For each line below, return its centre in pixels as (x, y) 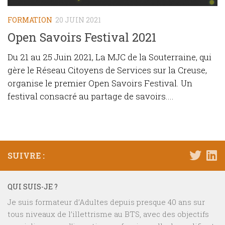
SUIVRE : (26, 155)
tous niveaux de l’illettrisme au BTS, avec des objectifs (108, 214)
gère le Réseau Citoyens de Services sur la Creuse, (107, 70)
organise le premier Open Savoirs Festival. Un (100, 83)
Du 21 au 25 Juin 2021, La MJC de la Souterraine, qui (109, 57)
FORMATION (30, 20)
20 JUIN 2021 (78, 20)
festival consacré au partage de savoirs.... (91, 96)
